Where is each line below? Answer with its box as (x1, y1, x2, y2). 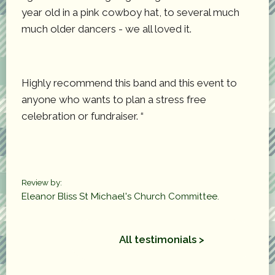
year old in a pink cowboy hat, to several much (21, 6, 239, 18)
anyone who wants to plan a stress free (21, 93, 206, 106)
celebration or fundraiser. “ (21, 109, 144, 122)
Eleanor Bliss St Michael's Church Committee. (21, 190, 219, 202)
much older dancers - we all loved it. (21, 22, 194, 35)
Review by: (21, 177, 62, 187)
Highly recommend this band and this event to (21, 76, 237, 89)
